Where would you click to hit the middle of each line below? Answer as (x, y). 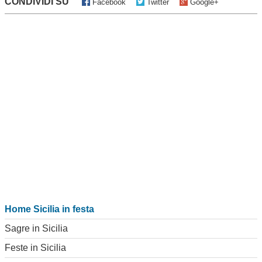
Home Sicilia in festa (49, 209)
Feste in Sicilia (35, 247)
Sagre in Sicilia (36, 228)
